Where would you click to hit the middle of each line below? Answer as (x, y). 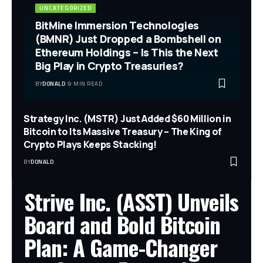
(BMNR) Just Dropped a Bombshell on (128, 39)
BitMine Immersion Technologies (117, 26)
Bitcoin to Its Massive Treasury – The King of (123, 132)
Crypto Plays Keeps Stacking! (90, 145)
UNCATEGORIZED (65, 8)
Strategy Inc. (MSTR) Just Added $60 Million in (127, 119)
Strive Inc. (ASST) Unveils (131, 202)
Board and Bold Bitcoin (122, 225)
